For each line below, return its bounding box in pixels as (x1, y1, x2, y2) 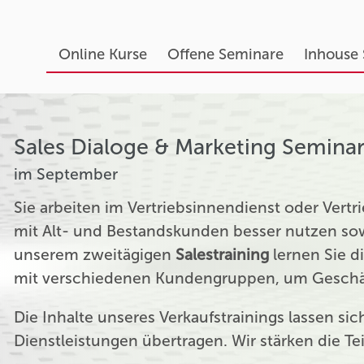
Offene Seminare (167, 45, 284, 63)
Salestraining (175, 245, 270, 264)
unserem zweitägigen (14, 245, 176, 264)
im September (14, 164, 119, 184)
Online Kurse (58, 45, 147, 63)
